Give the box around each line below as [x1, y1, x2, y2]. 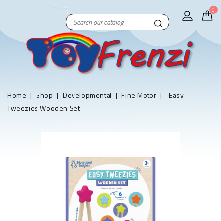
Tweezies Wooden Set [7, 103, 80, 113]
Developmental [62, 90, 112, 100]
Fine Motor [121, 90, 157, 100]
